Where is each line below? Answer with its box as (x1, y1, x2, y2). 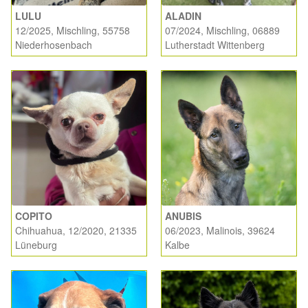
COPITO (15, 209, 52, 223)
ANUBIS (165, 209, 201, 223)
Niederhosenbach (15, 38, 92, 52)
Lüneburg (15, 238, 57, 252)
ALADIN (165, 9, 201, 23)
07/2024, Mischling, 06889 (165, 23, 280, 38)
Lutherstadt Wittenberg (165, 38, 265, 52)
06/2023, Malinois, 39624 (165, 223, 275, 238)
